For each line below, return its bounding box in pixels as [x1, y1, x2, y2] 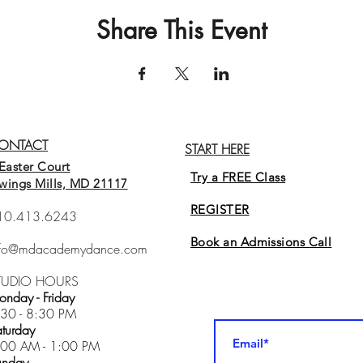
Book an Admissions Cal [190, 233, 328, 250]
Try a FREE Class [190, 169, 286, 185]
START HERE [185, 139, 250, 158]
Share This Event [96, 13, 267, 46]
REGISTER [190, 201, 250, 217]
